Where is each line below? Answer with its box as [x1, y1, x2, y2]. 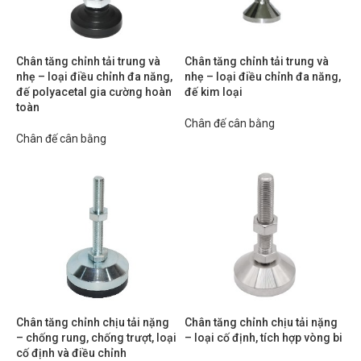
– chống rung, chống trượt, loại [16, 331, 176, 344]
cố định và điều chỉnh [16, 346, 127, 359]
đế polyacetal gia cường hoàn [16, 85, 172, 98]
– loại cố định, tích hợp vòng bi [185, 331, 342, 344]
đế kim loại [185, 85, 243, 98]
